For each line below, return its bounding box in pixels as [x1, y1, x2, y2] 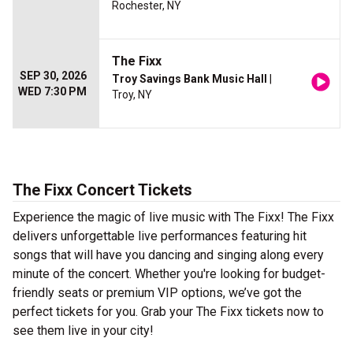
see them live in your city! [13, 323, 154, 339]
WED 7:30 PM [18, 85, 87, 98]
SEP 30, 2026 [20, 69, 87, 83]
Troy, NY [112, 88, 152, 102]
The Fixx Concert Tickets [13, 180, 192, 200]
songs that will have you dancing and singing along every [13, 247, 324, 263]
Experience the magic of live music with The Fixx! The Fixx [13, 210, 334, 225]
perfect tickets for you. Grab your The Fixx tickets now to [13, 304, 324, 320]
